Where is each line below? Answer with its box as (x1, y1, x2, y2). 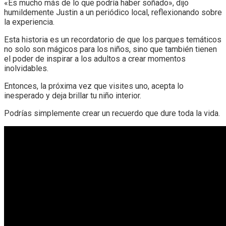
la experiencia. (4, 17, 54, 27)
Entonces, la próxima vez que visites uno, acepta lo (4, 81, 184, 91)
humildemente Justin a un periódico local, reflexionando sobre (4, 7, 222, 17)
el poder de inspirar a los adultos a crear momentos (4, 53, 186, 64)
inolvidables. (4, 63, 48, 73)
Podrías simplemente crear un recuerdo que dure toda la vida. (4, 108, 220, 118)
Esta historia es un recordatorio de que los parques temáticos (4, 34, 221, 44)
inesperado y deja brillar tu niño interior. (4, 90, 141, 100)
